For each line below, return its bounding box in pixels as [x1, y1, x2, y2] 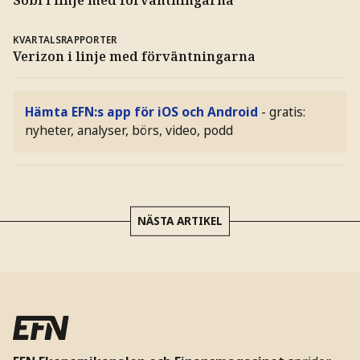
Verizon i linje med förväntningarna [12, 47, 256, 66]
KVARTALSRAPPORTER [12, 33, 117, 47]
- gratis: [261, 103, 306, 121]
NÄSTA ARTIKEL [137, 213, 223, 229]
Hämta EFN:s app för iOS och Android [25, 103, 259, 121]
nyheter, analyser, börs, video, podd [25, 121, 234, 140]
